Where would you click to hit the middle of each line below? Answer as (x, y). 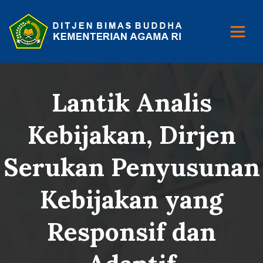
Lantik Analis (131, 102)
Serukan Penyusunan (131, 167)
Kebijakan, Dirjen (131, 135)
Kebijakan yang (131, 199)
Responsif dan (131, 232)
